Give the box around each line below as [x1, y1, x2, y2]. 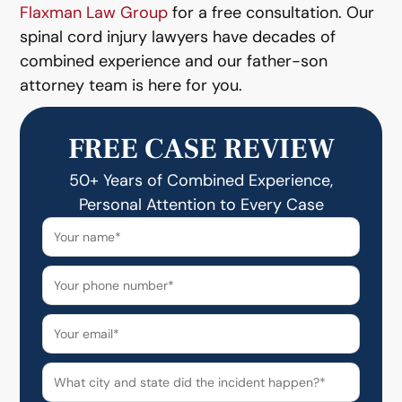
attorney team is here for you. [20, 74, 243, 96]
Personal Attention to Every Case [78, 193, 324, 215]
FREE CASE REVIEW [67, 129, 335, 168]
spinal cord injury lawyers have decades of [20, 25, 336, 48]
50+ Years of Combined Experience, [69, 169, 333, 191]
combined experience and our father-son [20, 49, 328, 72]
